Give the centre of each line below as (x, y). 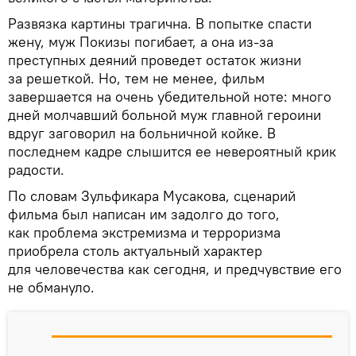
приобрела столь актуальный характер (135, 250)
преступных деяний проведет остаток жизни (155, 60)
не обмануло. (51, 287)
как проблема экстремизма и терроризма (144, 232)
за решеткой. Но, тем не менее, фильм (136, 78)
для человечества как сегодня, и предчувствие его (175, 269)
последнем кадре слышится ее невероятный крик (172, 151)
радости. (36, 169)
